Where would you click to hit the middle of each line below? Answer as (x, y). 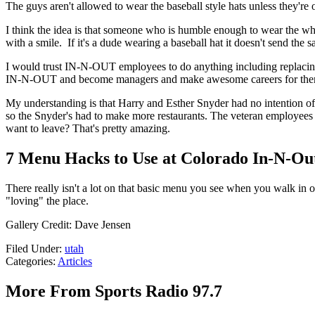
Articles (75, 262)
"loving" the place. (47, 201)
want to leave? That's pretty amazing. (88, 129)
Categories (29, 262)
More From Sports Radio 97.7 (114, 291)
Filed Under (32, 249)
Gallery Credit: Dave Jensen (68, 225)
